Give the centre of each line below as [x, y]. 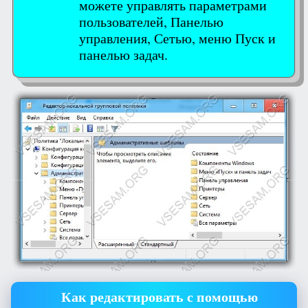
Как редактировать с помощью [159, 297]
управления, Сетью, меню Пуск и [177, 38]
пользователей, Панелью [151, 22]
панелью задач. [123, 55]
